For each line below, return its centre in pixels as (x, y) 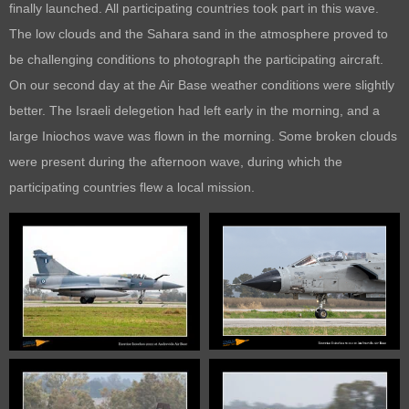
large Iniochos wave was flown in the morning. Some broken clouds (203, 136)
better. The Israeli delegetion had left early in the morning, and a (194, 111)
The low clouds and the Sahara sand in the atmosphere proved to (199, 34)
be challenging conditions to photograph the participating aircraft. (198, 60)
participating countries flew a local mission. (132, 188)
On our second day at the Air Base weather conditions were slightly (202, 85)
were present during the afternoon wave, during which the (176, 162)
